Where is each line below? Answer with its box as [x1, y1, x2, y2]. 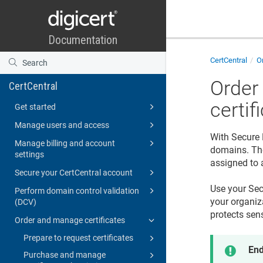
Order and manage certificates [15, 215, 125, 225]
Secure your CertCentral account [15, 167, 133, 177]
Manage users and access [15, 120, 109, 130]
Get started [15, 102, 56, 112]
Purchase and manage [23, 249, 106, 259]
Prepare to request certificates [23, 232, 133, 242]
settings [15, 149, 44, 159]
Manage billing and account [15, 138, 115, 148]
